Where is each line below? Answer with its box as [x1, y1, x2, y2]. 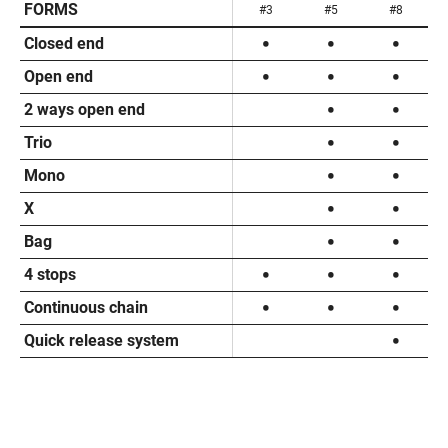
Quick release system [24, 330, 179, 350]
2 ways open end [24, 99, 145, 119]
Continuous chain [24, 297, 148, 317]
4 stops [24, 264, 76, 284]
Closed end [24, 33, 104, 53]
